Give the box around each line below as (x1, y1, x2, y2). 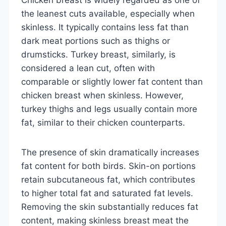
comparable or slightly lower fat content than (21, 76, 203, 87)
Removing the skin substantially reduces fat (21, 201, 198, 212)
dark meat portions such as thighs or (21, 35, 170, 46)
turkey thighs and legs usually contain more (21, 103, 197, 114)
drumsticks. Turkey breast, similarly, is (21, 49, 176, 60)
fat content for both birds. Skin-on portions (21, 160, 196, 171)
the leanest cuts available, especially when (21, 8, 195, 19)
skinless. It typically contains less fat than (21, 22, 189, 32)
